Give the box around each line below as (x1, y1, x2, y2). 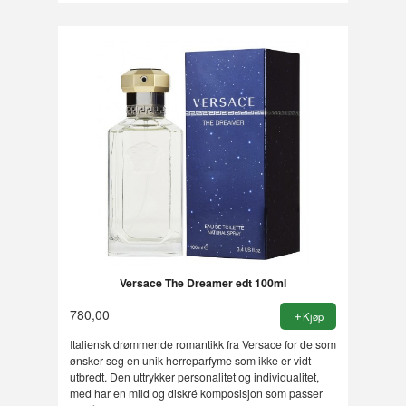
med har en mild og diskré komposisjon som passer (69, 385, 323, 401)
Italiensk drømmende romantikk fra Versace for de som (69, 336, 336, 353)
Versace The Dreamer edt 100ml (119, 275, 286, 292)
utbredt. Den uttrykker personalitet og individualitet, (69, 369, 319, 385)
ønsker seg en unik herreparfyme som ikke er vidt (69, 353, 311, 369)
